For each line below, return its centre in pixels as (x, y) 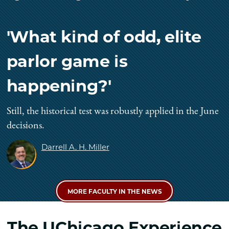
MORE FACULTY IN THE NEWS (114, 192)
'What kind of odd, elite (104, 36)
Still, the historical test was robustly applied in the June (112, 112)
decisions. (25, 127)
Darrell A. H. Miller (75, 147)
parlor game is (67, 61)
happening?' (59, 85)
